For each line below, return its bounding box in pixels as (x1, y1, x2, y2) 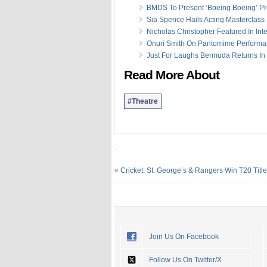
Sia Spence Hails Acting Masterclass (147, 15, 265, 24)
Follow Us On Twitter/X (149, 255, 222, 264)
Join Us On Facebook (149, 232, 219, 241)
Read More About (124, 67, 219, 82)
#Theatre (128, 97, 158, 105)
